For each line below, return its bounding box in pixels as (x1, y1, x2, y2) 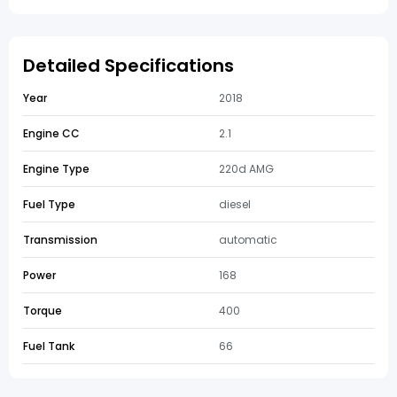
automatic (219, 232, 277, 247)
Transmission (23, 232, 97, 247)
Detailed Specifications (23, 53, 234, 78)
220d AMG (219, 161, 274, 176)
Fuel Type (23, 197, 75, 212)
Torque (23, 303, 62, 318)
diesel (219, 197, 251, 212)
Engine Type (23, 161, 90, 176)
